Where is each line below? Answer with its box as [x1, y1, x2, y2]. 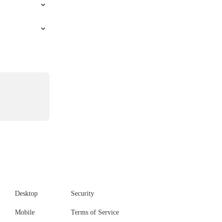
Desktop [15, 190, 38, 198]
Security [71, 190, 94, 198]
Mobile [15, 209, 35, 217]
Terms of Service [71, 209, 119, 217]
